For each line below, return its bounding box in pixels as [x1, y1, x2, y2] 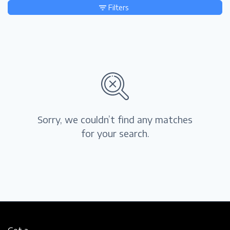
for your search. [81, 127, 149, 140]
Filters [108, 3, 129, 12]
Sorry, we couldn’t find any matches [37, 113, 193, 126]
